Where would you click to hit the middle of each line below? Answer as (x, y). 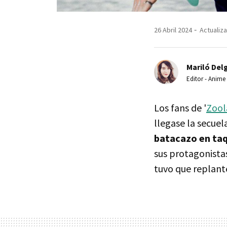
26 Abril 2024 (173, 30)
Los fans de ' (180, 107)
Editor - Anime (206, 79)
